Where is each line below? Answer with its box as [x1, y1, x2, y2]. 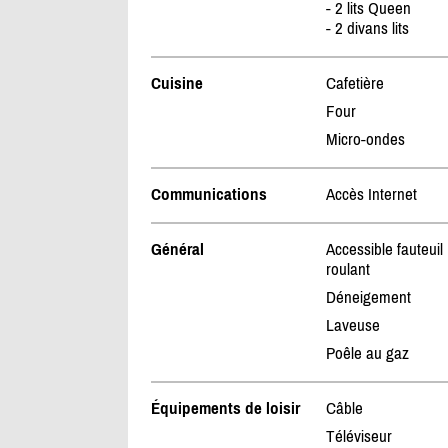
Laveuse [325, 315, 380, 336]
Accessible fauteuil [325, 239, 443, 260]
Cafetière [325, 73, 384, 94]
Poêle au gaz [325, 343, 409, 364]
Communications [150, 184, 267, 205]
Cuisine [150, 73, 203, 94]
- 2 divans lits [325, 18, 409, 39]
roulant [325, 259, 370, 280]
